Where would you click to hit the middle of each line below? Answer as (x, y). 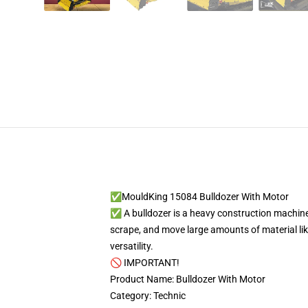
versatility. (133, 246)
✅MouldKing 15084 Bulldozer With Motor (199, 197)
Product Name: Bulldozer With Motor (188, 279)
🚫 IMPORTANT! (145, 263)
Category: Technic (148, 296)
